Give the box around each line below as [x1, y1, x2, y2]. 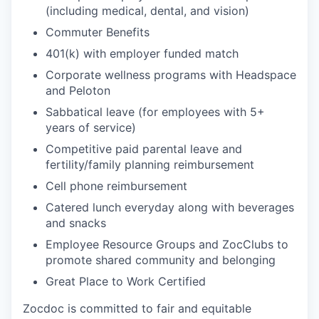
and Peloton [46, 83, 110, 98]
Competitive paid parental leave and [46, 142, 242, 156]
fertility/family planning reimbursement [46, 157, 254, 172]
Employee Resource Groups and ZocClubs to [46, 237, 288, 251]
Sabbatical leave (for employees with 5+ [46, 105, 265, 119]
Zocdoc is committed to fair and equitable [23, 301, 251, 315]
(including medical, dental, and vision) [46, 4, 249, 18]
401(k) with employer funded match [46, 46, 239, 61]
